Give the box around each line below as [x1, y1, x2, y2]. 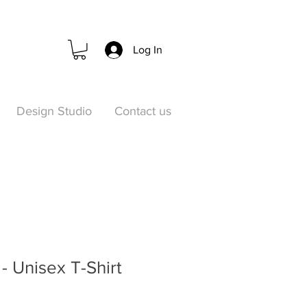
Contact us [114, 103, 171, 118]
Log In [133, 44, 163, 56]
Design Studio [16, 103, 92, 118]
